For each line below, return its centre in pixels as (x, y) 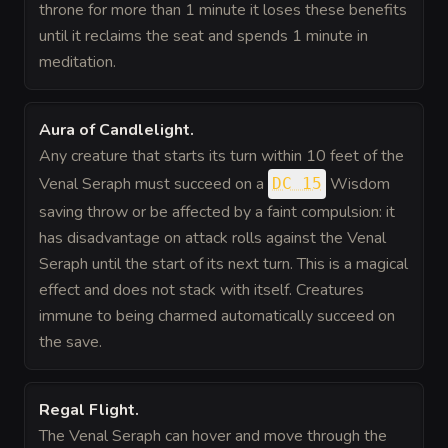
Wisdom (358, 184)
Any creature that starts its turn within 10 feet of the (221, 156)
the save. (70, 342)
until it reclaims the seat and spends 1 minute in (203, 36)
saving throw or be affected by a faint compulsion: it (217, 212)
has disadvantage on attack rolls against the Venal (212, 238)
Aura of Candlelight (114, 130)
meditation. (77, 62)
